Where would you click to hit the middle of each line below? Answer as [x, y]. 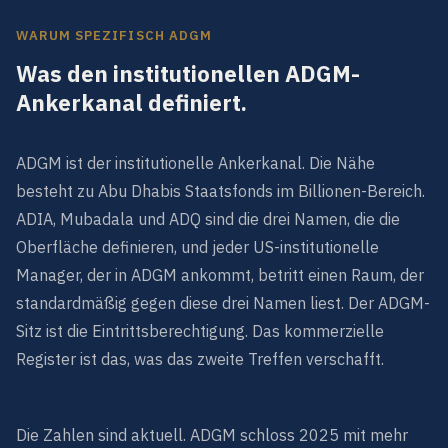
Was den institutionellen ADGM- [188, 73]
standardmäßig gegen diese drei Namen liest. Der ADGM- [223, 303]
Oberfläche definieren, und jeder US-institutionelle [197, 247]
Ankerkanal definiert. [131, 102]
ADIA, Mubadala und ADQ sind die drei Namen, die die [208, 219]
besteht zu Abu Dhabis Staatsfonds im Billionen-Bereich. [220, 191]
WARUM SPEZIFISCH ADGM [114, 35]
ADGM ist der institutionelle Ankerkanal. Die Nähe [195, 163]
